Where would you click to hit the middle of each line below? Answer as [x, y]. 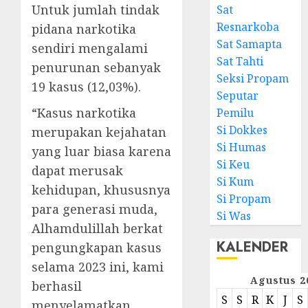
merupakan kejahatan [99, 132]
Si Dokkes [242, 130]
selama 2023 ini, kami [98, 267]
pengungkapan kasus [97, 247]
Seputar [238, 96]
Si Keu [233, 164]
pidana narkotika [84, 29]
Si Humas [242, 147]
